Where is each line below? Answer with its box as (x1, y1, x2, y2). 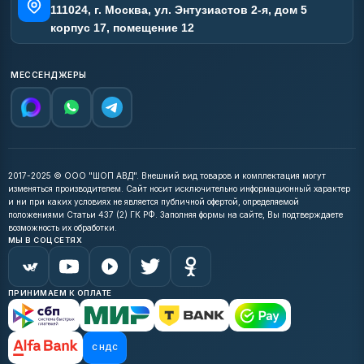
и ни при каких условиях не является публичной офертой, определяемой (8, 197, 299, 207)
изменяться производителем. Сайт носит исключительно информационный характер (8, 184, 350, 194)
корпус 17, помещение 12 (50, 21, 194, 35)
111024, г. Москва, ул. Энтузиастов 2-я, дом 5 (50, 3, 307, 17)
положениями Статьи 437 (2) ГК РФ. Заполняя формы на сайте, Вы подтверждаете (8, 210, 343, 220)
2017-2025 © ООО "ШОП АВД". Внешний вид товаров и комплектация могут (8, 171, 326, 181)
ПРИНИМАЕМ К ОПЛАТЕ (8, 288, 112, 298)
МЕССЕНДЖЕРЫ (11, 69, 87, 80)
